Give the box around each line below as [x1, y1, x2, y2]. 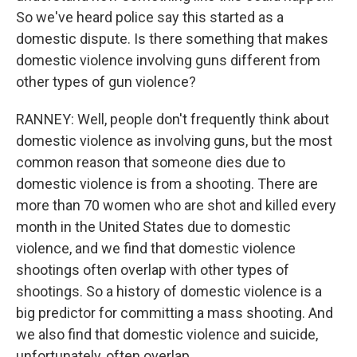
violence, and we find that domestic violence [16, 240, 296, 257]
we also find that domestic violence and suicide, [16, 326, 318, 343]
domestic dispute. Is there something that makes [16, 30, 328, 47]
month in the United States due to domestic [16, 218, 291, 235]
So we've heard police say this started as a [16, 9, 284, 25]
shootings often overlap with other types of [16, 261, 289, 278]
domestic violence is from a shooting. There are [16, 175, 318, 192]
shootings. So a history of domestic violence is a [16, 283, 322, 300]
